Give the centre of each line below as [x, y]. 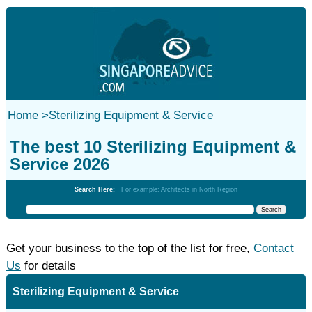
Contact [273, 248]
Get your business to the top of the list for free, [130, 248]
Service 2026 [59, 164]
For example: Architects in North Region [179, 189]
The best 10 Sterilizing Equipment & [153, 147]
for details [48, 266]
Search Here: [97, 189]
